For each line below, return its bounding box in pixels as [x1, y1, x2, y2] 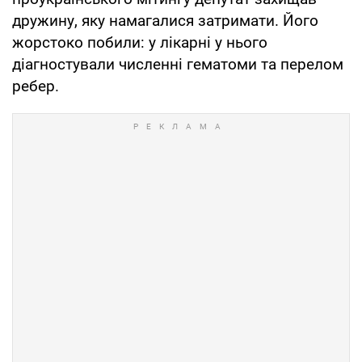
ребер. [12, 76, 59, 95]
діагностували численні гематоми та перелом [12, 54, 343, 74]
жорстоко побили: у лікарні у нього [12, 32, 267, 52]
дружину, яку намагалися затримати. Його [12, 11, 318, 30]
